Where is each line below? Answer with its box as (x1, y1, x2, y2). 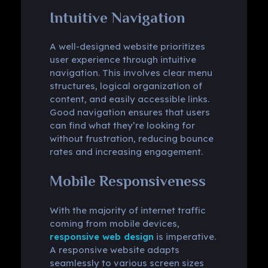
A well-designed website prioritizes (49, 41, 205, 53)
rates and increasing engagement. (49, 146, 203, 158)
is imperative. (153, 230, 216, 242)
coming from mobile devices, (49, 217, 179, 229)
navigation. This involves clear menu (49, 67, 212, 79)
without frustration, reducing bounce (49, 133, 214, 145)
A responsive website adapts (49, 243, 179, 255)
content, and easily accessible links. (49, 93, 209, 105)
